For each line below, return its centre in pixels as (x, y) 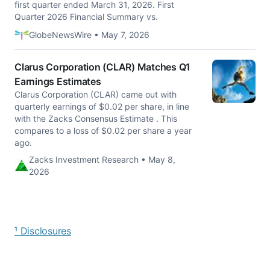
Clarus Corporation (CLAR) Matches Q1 (102, 67)
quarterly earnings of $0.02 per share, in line (102, 106)
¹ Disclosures (43, 231)
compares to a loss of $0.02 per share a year (103, 130)
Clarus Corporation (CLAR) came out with (96, 94)
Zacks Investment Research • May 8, (102, 159)
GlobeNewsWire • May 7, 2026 (89, 35)
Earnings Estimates (58, 81)
